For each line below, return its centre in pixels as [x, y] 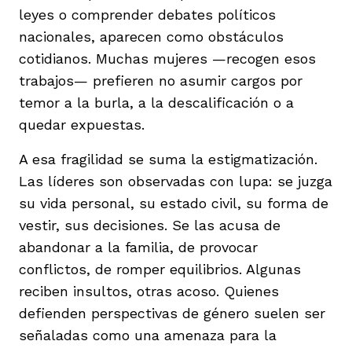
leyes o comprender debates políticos [147, 14]
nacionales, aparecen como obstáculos [151, 36]
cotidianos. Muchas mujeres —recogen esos [167, 58]
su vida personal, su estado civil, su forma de [174, 203]
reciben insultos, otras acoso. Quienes [149, 291]
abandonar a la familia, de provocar [138, 247]
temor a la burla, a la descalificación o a [156, 102]
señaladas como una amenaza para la [148, 335]
